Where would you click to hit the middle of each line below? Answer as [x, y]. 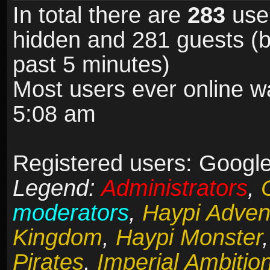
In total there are [100, 15]
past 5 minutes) [91, 65]
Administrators [174, 188]
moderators [71, 213]
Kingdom [58, 238]
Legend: [57, 188]
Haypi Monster [189, 238]
